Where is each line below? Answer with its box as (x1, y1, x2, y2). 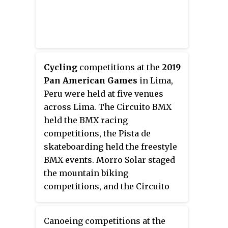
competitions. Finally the (44, 208, 148, 218)
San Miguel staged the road (44, 194, 155, 205)
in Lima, (137, 75, 173, 86)
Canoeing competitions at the (44, 216, 165, 226)
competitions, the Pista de (44, 128, 151, 139)
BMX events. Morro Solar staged (44, 155, 175, 165)
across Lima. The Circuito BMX (44, 102, 172, 112)
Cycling (44, 62, 77, 73)
